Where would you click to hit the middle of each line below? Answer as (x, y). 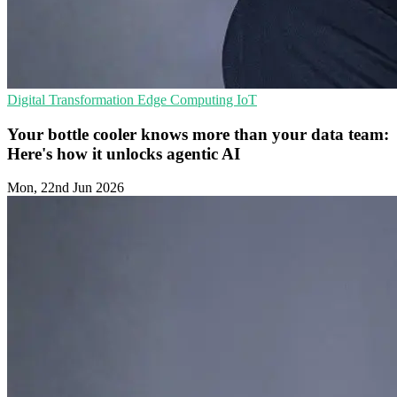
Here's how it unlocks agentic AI (124, 153)
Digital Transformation (72, 100)
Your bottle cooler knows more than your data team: (198, 134)
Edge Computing (187, 100)
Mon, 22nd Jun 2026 (66, 188)
